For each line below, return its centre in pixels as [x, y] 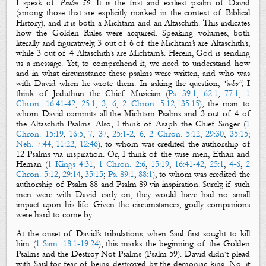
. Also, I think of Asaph [136, 123]
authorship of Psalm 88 [57, 184]
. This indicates [224, 23]
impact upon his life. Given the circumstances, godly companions [133, 204]
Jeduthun [69, 93]
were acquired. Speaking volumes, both [175, 33]
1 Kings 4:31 [71, 164]
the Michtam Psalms [146, 113]
